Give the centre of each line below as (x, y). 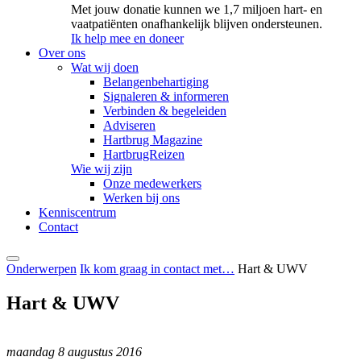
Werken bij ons (141, 198)
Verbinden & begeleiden (165, 111)
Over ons (62, 53)
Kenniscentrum (77, 213)
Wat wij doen (105, 68)
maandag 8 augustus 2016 (74, 352)
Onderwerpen (41, 269)
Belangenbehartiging (156, 82)
